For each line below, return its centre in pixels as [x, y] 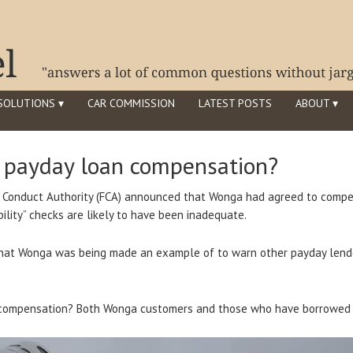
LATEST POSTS [235, 103]
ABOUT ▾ [317, 103]
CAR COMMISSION [131, 103]
